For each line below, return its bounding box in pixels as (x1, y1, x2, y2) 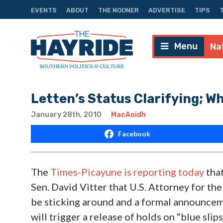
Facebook (117, 129, 150, 138)
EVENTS (31, 6, 57, 14)
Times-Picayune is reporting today (50, 165, 204, 178)
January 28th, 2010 (31, 110, 102, 119)
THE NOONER (98, 6, 139, 14)
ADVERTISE (148, 6, 185, 14)
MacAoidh (111, 110, 146, 119)
